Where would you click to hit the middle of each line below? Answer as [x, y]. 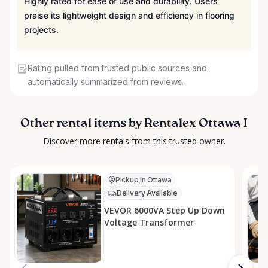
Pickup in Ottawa [144, 180]
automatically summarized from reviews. [106, 82]
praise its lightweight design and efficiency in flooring [129, 16]
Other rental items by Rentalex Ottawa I [134, 124]
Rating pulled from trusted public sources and [117, 68]
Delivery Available [147, 193]
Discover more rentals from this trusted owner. [134, 141]
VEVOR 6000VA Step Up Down [165, 211]
